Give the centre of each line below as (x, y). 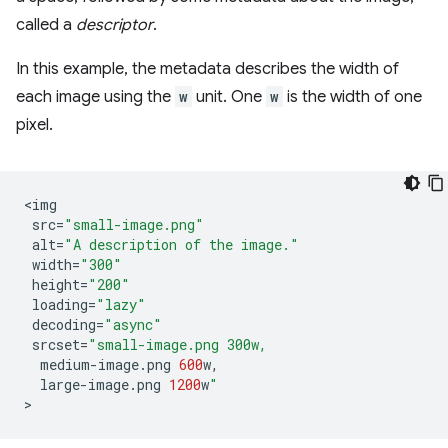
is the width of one (352, 97)
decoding (64, 325)
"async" (133, 325)
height (56, 285)
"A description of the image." (181, 245)
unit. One (229, 97)
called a (46, 25)
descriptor (114, 25)
